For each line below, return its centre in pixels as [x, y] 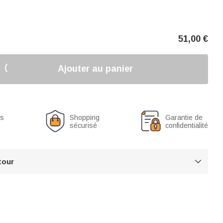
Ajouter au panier [96, 69]
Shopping [85, 117]
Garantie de [184, 117]
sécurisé [84, 125]
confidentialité [187, 125]
